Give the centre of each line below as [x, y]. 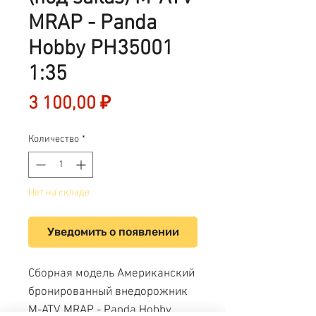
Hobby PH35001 [101, 49]
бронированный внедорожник [108, 292]
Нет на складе [59, 193]
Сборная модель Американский [111, 274]
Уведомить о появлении [113, 232]
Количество [54, 139]
